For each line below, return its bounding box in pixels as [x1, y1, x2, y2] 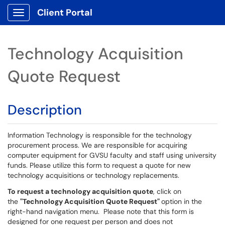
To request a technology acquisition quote [8, 187, 153, 196]
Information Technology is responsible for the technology [8, 131, 192, 140]
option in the [161, 197, 202, 206]
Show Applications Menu [18, 16, 98, 25]
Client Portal [37, 7, 92, 19]
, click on [153, 187, 181, 196]
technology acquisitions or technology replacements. [8, 171, 179, 180]
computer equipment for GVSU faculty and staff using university [8, 151, 216, 160]
